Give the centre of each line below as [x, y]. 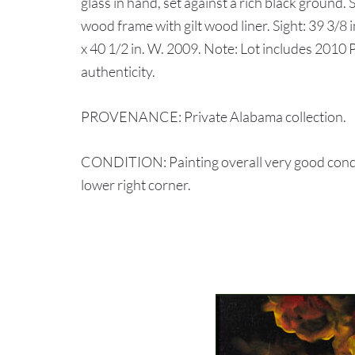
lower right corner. [136, 185]
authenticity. [118, 71]
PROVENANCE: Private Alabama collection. [214, 116]
